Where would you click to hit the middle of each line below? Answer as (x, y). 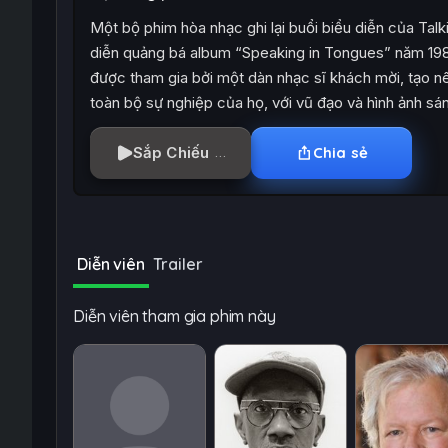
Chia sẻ (340, 152)
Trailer (177, 264)
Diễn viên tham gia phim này (174, 316)
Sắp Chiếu (171, 152)
